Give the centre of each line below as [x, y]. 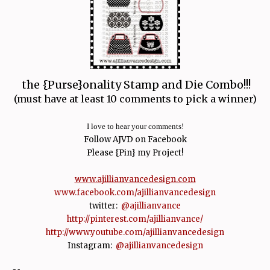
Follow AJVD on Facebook [135, 139]
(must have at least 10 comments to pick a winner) [135, 99]
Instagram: [91, 245]
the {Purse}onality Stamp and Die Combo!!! [135, 84]
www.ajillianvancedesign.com [135, 179]
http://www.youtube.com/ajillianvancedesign [135, 232]
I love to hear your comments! [135, 126]
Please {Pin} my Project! [135, 152]
